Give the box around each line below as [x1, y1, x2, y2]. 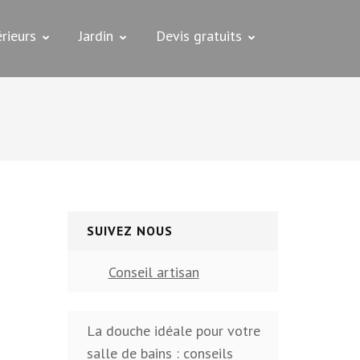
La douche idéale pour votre [86, 321, 260, 341]
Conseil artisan [108, 263, 199, 282]
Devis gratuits [156, 27, 242, 45]
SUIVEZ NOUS [86, 223, 173, 239]
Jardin [79, 27, 113, 45]
